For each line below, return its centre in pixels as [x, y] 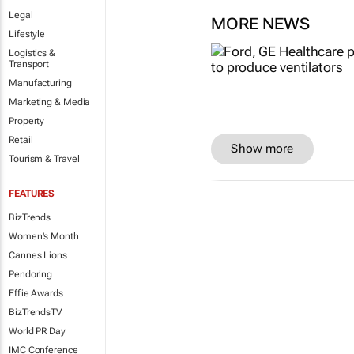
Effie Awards [36, 293]
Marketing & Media [50, 102]
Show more [262, 149]
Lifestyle [27, 34]
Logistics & [32, 53]
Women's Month [44, 236]
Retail [21, 140]
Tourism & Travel [44, 159]
